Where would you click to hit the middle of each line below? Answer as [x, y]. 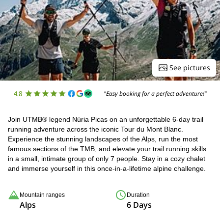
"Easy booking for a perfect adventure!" [155, 93]
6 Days [139, 205]
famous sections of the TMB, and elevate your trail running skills [107, 149]
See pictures [190, 68]
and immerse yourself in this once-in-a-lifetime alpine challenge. [107, 168]
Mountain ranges [42, 195]
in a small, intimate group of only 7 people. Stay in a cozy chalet [107, 159]
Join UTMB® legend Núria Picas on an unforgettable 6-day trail [106, 119]
